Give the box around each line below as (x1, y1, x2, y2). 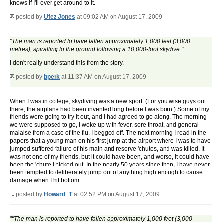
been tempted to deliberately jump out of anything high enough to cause (10, 169, 203, 176)
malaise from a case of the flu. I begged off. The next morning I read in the (10, 129, 206, 137)
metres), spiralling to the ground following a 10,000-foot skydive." (10, 46, 183, 53)
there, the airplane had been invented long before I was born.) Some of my (10, 106, 209, 113)
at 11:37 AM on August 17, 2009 (60, 73, 146, 81)
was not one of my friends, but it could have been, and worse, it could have (10, 153, 209, 161)
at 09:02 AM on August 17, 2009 (75, 13, 162, 21)
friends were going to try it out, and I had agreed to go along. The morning (10, 113, 207, 121)
